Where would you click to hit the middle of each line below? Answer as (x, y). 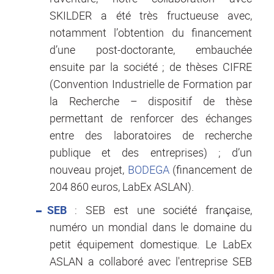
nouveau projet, (89, 169)
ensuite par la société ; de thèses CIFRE (151, 66)
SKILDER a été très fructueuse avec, (151, 15)
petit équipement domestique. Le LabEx (151, 244)
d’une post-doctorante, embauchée (151, 49)
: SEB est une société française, (163, 210)
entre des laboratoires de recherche (151, 135)
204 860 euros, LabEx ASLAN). (122, 186)
